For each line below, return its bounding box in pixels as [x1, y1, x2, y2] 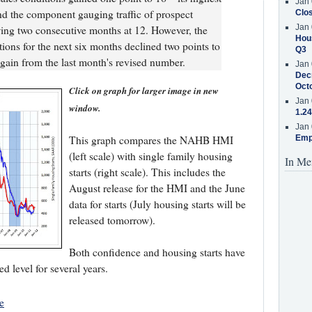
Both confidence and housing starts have [68, 244, 245, 259]
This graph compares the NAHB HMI [68, 132, 233, 147]
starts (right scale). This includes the [68, 164, 226, 179]
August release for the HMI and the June [68, 180, 245, 195]
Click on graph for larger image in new [68, 84, 219, 97]
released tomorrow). [68, 212, 155, 227]
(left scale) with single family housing [68, 148, 233, 163]
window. [68, 101, 100, 114]
